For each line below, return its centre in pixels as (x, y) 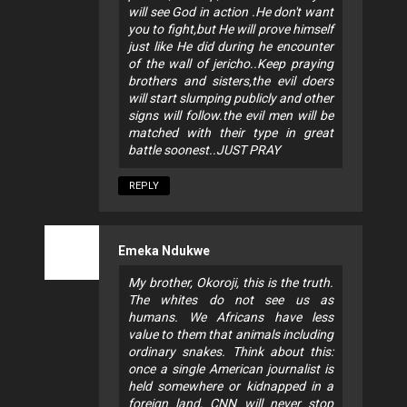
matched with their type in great (231, 133)
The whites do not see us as (231, 300)
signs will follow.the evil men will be (231, 116)
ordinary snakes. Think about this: (231, 352)
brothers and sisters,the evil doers (231, 81)
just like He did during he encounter (231, 47)
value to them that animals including (231, 335)
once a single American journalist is (231, 369)
